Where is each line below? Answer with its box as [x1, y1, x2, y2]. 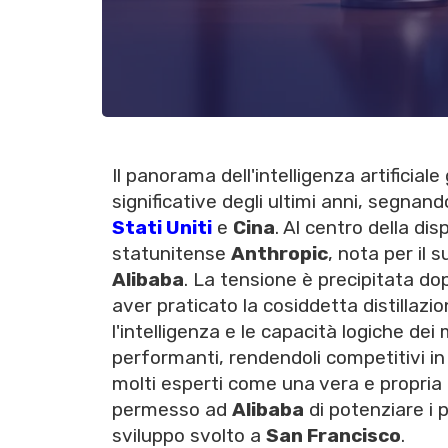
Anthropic [231, 242, 328, 266]
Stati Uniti [112, 216, 212, 240]
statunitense [112, 242, 231, 266]
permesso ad [112, 398, 232, 422]
